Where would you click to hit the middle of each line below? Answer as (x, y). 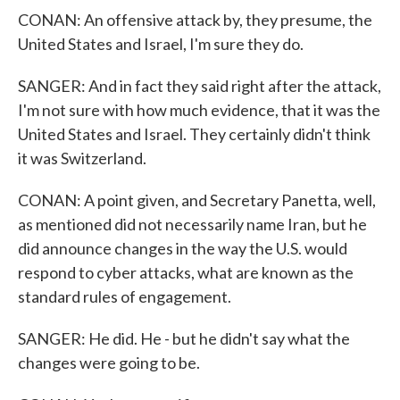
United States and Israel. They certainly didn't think (194, 134)
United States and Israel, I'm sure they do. (161, 44)
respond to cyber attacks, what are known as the (186, 272)
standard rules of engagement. (125, 296)
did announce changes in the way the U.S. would (183, 248)
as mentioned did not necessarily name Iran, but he (192, 224)
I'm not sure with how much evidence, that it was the (199, 110)
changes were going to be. (109, 362)
